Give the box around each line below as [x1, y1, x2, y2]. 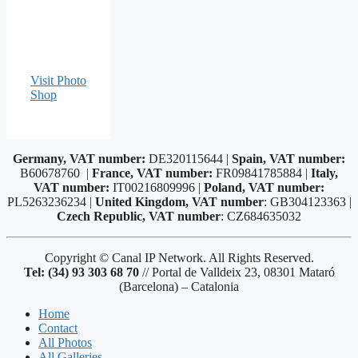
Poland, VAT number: [204, 181, 324, 195]
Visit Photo [30, 74, 86, 88]
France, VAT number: [92, 166, 213, 181]
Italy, [311, 166, 338, 181]
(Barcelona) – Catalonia [119, 280, 239, 294]
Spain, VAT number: [232, 152, 345, 166]
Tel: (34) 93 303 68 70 [23, 265, 139, 280]
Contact [38, 321, 78, 336]
